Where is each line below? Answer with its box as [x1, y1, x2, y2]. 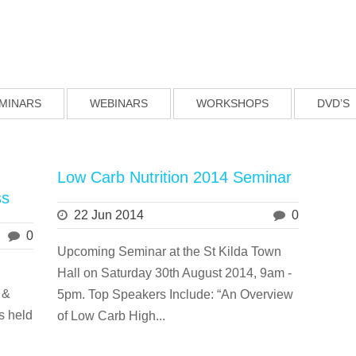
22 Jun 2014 [74, 208, 145, 222]
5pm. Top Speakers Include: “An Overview [57, 288, 294, 301]
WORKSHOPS [196, 97, 269, 110]
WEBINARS [90, 97, 148, 110]
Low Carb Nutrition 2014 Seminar [57, 168, 292, 186]
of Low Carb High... [57, 309, 166, 323]
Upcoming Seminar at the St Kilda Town [57, 245, 282, 258]
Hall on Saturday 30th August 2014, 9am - [57, 266, 292, 280]
